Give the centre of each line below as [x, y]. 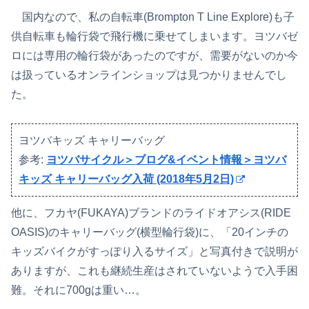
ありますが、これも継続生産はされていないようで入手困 [154, 271]
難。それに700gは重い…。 [79, 290]
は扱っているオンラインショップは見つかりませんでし [149, 74]
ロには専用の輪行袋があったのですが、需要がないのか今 [154, 55]
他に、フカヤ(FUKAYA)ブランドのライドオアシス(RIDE [151, 213]
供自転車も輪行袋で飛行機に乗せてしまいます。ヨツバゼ [154, 36]
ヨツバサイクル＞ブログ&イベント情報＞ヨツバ [166, 160]
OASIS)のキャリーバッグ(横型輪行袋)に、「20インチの [150, 232]
